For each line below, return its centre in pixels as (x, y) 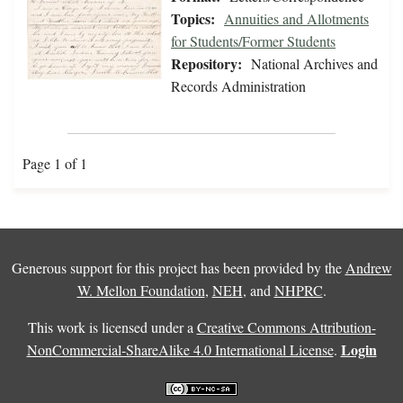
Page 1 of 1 (55, 164)
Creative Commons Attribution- (286, 327)
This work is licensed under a (112, 327)
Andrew (368, 268)
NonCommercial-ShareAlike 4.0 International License (180, 350)
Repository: (206, 64)
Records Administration (238, 86)
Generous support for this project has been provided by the (178, 268)
